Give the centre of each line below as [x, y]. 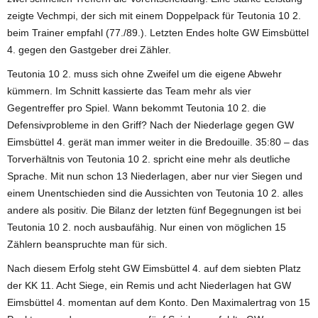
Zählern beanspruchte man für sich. [87, 244]
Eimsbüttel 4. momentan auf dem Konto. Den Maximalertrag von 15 [159, 302]
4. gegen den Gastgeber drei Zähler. [89, 49]
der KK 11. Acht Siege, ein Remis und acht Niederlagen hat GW [149, 285]
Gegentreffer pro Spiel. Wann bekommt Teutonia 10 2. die [137, 108]
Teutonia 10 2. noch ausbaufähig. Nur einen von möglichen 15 [147, 227]
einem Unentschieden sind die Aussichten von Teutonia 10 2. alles [155, 193]
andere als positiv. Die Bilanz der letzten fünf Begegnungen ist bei [154, 210]
